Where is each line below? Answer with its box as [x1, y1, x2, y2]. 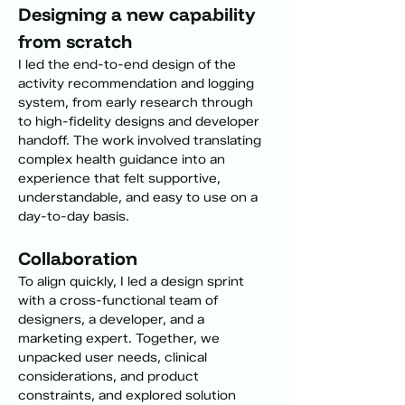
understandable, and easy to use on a [18, 190, 261, 205]
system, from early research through [18, 95, 257, 110]
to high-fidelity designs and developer [18, 114, 263, 129]
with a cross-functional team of [18, 293, 221, 308]
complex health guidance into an [18, 152, 229, 167]
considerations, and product [18, 369, 202, 384]
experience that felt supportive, [18, 171, 224, 186]
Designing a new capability [18, 3, 260, 25]
